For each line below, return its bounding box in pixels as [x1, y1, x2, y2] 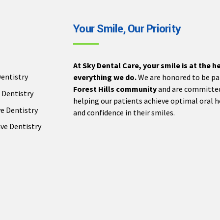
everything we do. [73, 72, 137, 82]
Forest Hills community [73, 83, 157, 94]
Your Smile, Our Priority [73, 21, 180, 37]
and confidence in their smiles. [73, 107, 175, 117]
